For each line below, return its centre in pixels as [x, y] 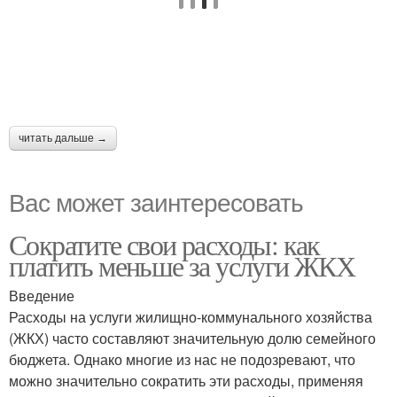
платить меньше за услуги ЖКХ [182, 265]
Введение [42, 296]
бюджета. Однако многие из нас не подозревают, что [182, 359]
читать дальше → [63, 138]
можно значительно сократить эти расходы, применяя [186, 381]
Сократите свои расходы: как [164, 244]
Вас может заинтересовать [156, 201]
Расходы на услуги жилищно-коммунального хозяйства [191, 317]
